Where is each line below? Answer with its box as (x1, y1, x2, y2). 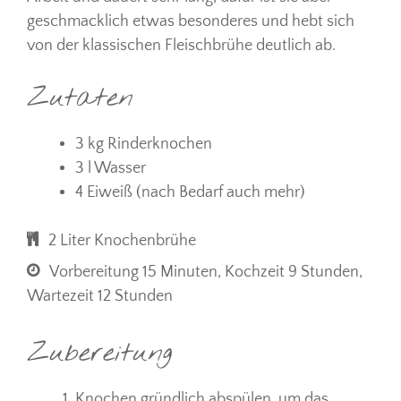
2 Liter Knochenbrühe (48, 231, 197, 250)
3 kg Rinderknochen (75, 134, 212, 153)
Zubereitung (27, 335, 173, 371)
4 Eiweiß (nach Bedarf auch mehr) (75, 183, 305, 201)
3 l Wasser (75, 158, 146, 177)
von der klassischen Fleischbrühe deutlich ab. (27, 36, 336, 55)
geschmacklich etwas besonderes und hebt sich (27, 12, 354, 30)
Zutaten (27, 80, 133, 116)
